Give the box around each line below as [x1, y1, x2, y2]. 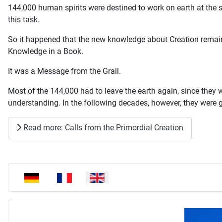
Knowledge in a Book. [8, 46, 83, 56]
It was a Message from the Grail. [8, 66, 121, 76]
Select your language [16, 171, 89, 181]
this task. [8, 14, 40, 24]
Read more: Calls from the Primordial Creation [21, 123, 183, 133]
